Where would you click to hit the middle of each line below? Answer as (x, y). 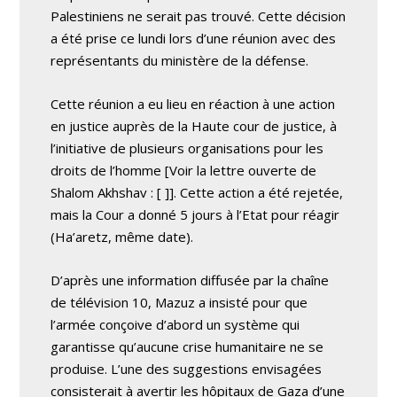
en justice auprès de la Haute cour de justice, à (194, 126)
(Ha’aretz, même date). (122, 237)
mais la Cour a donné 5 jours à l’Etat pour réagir (195, 214)
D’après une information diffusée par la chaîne (190, 280)
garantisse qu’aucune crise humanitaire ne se (187, 346)
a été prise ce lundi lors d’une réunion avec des (194, 38)
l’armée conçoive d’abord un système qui (175, 324)
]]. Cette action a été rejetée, (253, 192)
